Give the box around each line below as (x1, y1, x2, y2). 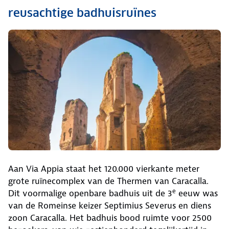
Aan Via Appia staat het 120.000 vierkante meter (8, 163, 199, 174)
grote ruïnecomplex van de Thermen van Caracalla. (8, 175, 209, 187)
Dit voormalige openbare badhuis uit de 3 (8, 187, 172, 199)
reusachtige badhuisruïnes (8, 6, 156, 20)
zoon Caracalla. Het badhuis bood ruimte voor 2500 (8, 212, 212, 223)
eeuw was (176, 187, 218, 199)
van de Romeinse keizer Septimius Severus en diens (8, 199, 211, 211)
